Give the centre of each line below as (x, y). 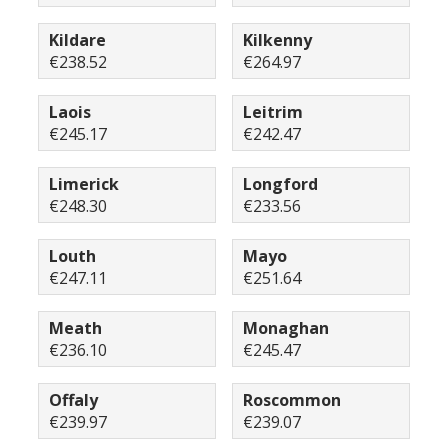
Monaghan (286, 328)
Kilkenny (277, 40)
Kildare (77, 40)
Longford (280, 184)
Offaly (73, 400)
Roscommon (292, 400)
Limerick (84, 184)
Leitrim (273, 112)
